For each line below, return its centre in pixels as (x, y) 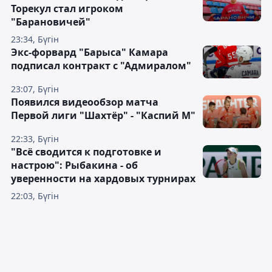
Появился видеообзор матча (85, 102)
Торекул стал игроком (67, 8)
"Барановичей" (51, 22)
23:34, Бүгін (35, 39)
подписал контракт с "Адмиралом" (101, 65)
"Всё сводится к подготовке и (86, 151)
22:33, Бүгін (35, 138)
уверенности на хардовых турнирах (103, 178)
